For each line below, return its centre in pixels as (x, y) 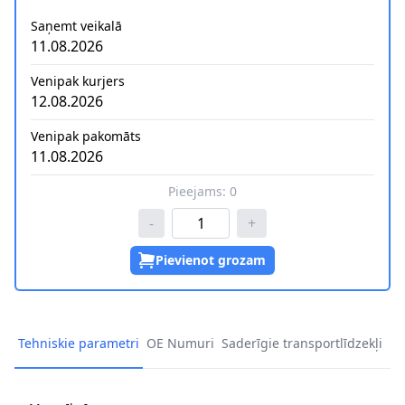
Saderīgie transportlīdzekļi (302, 344)
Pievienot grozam (211, 260)
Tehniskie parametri (79, 344)
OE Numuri (180, 344)
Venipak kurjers (78, 81)
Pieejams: (199, 192)
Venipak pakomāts (86, 137)
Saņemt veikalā (76, 26)
